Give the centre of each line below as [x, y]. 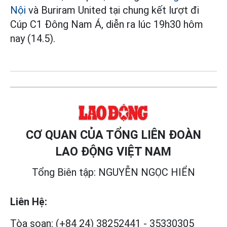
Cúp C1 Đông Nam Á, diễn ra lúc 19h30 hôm [107, 25]
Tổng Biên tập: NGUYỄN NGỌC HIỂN [113, 173]
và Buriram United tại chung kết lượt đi [112, 10]
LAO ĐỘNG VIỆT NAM [113, 152]
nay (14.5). [33, 39]
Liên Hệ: [29, 202]
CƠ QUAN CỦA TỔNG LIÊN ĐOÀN [113, 135]
